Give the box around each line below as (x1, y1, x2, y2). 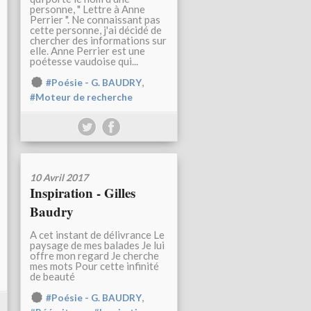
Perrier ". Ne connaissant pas (30, 13, 160, 26)
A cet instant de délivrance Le (30, 228, 165, 242)
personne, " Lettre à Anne (30, 3, 145, 16)
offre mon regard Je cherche (30, 249, 159, 262)
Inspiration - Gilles (30, 183, 135, 203)
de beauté (30, 270, 75, 283)
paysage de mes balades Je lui (30, 239, 165, 252)
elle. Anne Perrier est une (30, 44, 145, 58)
